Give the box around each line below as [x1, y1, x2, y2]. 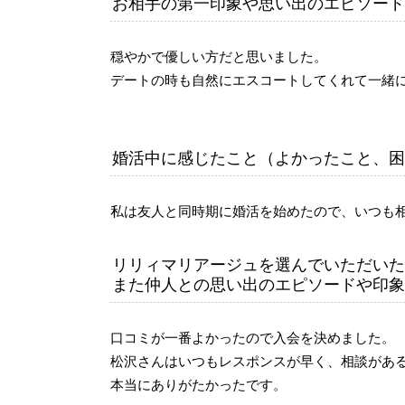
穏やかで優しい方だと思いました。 [110, 48, 327, 66]
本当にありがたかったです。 [110, 376, 287, 394]
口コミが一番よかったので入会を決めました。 [110, 329, 395, 347]
